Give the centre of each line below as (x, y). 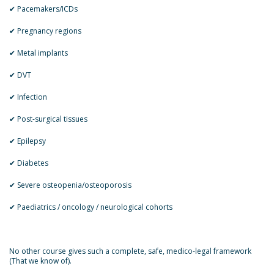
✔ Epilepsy (28, 141)
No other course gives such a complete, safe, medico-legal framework (130, 251)
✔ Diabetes (29, 163)
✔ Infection (28, 97)
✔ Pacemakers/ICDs (43, 9)
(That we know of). (40, 261)
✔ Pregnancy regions (45, 31)
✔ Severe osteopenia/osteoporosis (70, 185)
